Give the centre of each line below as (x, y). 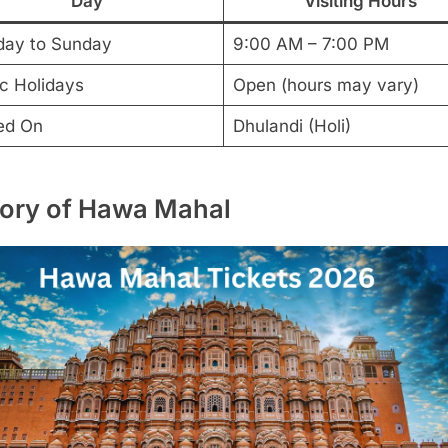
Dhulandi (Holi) (291, 125)
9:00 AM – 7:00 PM (310, 43)
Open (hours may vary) (325, 84)
